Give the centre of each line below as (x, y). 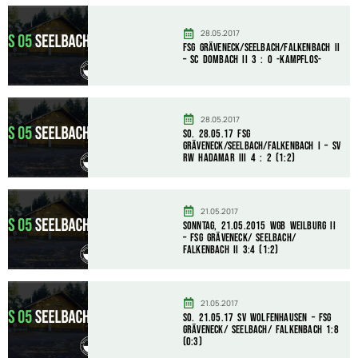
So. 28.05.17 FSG (217, 133)
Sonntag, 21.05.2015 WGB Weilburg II (259, 225)
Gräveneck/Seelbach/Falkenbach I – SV (262, 145)
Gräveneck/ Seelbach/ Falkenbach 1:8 (261, 329)
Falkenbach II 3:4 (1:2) (231, 249)
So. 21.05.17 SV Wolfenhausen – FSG (257, 317)
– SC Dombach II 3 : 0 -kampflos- (252, 60)
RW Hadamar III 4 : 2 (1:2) (239, 157)
